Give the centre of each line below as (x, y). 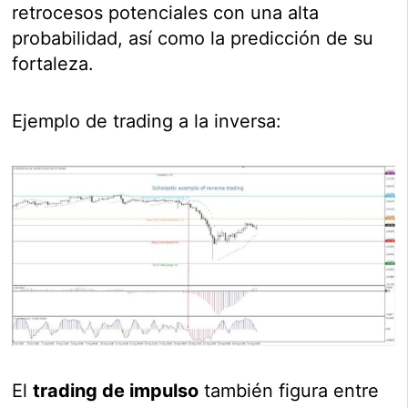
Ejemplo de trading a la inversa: (147, 122)
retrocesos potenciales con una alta (166, 13)
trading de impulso (116, 391)
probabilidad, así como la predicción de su (193, 39)
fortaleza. (53, 64)
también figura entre (289, 391)
